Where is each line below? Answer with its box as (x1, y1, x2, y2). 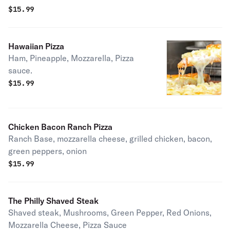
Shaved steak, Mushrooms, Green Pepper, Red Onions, (8, 207, 212, 218)
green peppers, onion (8, 146, 87, 156)
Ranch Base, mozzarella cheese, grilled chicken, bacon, (8, 133, 212, 144)
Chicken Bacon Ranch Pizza (8, 122, 112, 132)
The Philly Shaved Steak (8, 196, 99, 206)
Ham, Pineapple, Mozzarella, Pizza (8, 53, 134, 63)
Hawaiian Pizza (8, 41, 64, 51)
